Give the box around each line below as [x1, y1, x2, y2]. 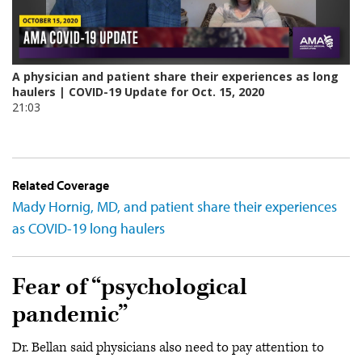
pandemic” [12, 299, 128, 330]
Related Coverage [12, 176, 109, 193]
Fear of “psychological [12, 271, 247, 302]
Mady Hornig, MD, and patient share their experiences [12, 196, 337, 216]
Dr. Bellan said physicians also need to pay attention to [12, 339, 324, 357]
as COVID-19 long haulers [12, 218, 165, 238]
